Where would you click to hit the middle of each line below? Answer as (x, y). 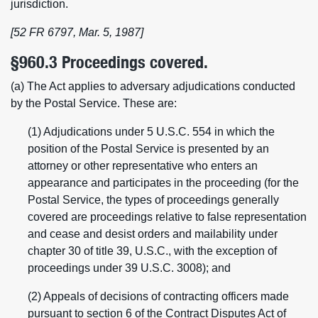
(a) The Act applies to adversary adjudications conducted (153, 86)
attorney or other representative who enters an (143, 166)
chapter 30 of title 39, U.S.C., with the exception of (152, 251)
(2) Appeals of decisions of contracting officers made (158, 296)
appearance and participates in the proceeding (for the (163, 183)
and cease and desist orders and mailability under (153, 234)
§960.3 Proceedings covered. (109, 62)
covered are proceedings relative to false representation (167, 217)
